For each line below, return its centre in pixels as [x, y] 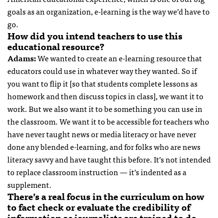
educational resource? [56, 46]
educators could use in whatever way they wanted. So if [102, 71]
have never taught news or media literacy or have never [102, 134]
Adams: [22, 58]
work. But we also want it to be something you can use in [105, 109]
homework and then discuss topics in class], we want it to [105, 96]
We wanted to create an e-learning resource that [119, 58]
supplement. [29, 185]
